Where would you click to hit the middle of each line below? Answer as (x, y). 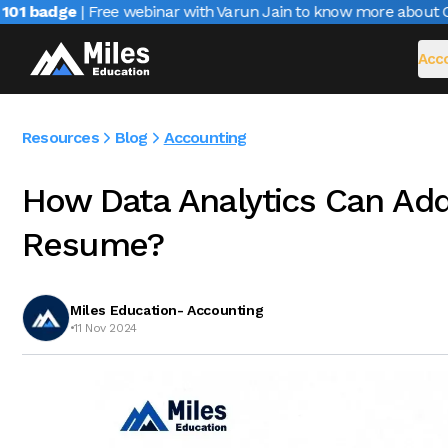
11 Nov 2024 (105, 328)
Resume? (93, 244)
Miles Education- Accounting (167, 310)
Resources (60, 137)
